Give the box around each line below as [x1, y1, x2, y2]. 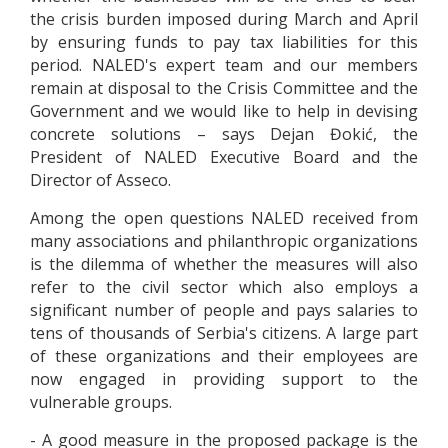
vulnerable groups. [30, 391, 176, 414]
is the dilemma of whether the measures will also [30, 253, 418, 276]
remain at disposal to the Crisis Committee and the [30, 77, 418, 100]
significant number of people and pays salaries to [30, 299, 418, 322]
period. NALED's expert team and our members [30, 54, 418, 77]
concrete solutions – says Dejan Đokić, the [30, 123, 418, 146]
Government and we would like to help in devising [30, 100, 418, 123]
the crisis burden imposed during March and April [30, 8, 418, 31]
